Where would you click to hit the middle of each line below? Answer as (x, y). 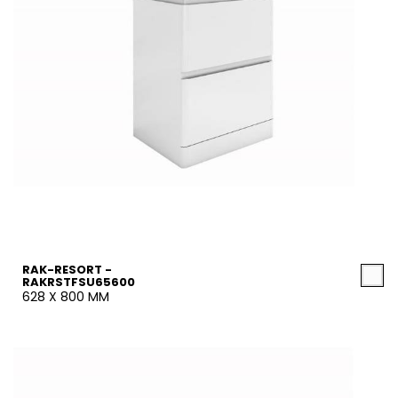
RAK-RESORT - (67, 270)
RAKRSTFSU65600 (79, 282)
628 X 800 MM (66, 297)
